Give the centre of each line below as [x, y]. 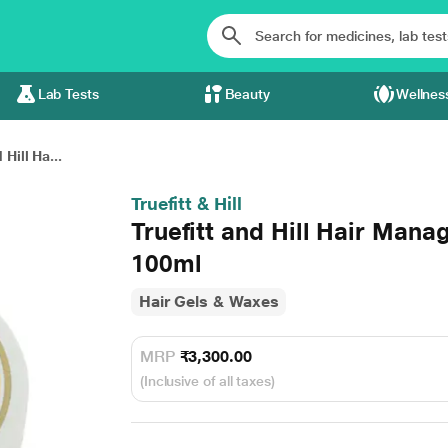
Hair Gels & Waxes [208, 301]
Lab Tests [68, 94]
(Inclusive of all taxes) [207, 381]
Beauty [247, 94]
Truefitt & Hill [186, 203]
